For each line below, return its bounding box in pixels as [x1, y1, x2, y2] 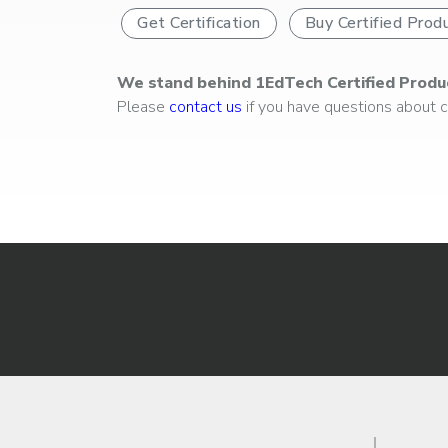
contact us [169, 95, 242, 118]
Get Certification [137, 11, 261, 34]
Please [117, 95, 169, 118]
